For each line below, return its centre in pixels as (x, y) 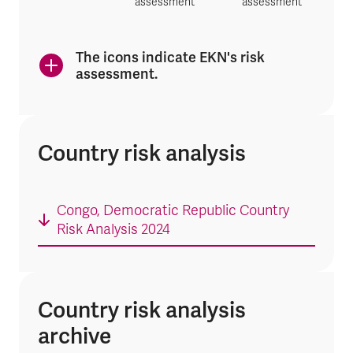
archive (74, 335)
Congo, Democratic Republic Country (173, 211)
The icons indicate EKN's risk (170, 58)
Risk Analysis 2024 (113, 230)
